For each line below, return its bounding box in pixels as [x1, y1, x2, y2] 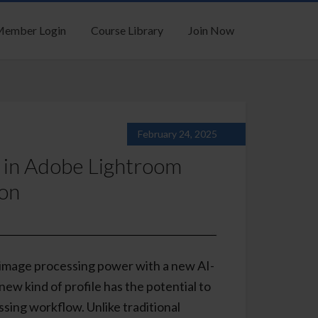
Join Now [188, 23, 234, 37]
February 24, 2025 [138, 128, 217, 140]
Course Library [91, 23, 163, 37]
